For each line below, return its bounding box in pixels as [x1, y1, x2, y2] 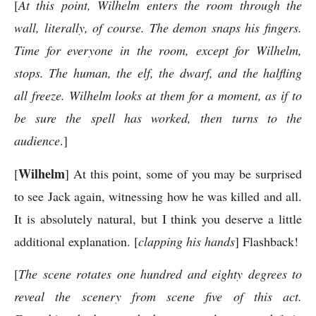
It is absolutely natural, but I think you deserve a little [14, 209, 302, 227]
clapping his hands [138, 232, 235, 250]
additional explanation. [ [14, 232, 138, 250]
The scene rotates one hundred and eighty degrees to [18, 265, 302, 283]
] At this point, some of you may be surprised [65, 164, 302, 182]
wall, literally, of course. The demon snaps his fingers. [14, 19, 302, 37]
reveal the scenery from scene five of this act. [14, 288, 302, 305]
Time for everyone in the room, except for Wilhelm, [14, 42, 302, 59]
